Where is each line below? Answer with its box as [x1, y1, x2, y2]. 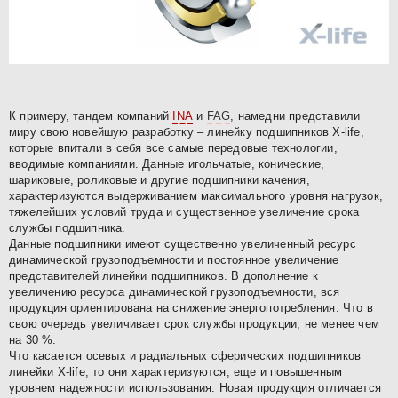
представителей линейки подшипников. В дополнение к [9, 268, 319, 283]
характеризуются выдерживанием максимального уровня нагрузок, [9, 188, 384, 203]
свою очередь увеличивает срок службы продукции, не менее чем [9, 316, 380, 330]
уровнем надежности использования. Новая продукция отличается [9, 380, 382, 394]
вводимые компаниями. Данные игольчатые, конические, [9, 156, 325, 171]
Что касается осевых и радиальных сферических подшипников [9, 348, 362, 362]
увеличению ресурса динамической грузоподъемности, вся [9, 284, 340, 298]
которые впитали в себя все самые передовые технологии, [9, 140, 338, 155]
